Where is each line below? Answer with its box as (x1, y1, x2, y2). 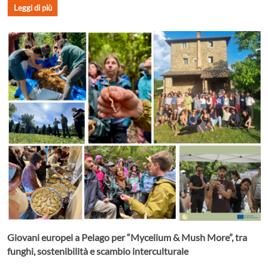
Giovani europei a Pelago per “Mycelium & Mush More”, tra (7, 232, 247, 243)
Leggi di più (13, 2, 52, 13)
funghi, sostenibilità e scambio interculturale (7, 245, 188, 257)
